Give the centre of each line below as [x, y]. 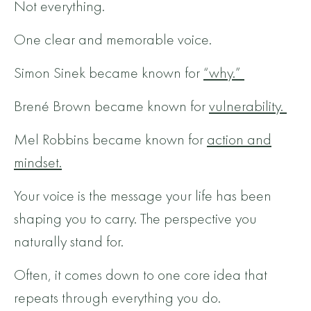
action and [239, 140]
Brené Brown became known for [111, 106]
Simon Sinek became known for [109, 73]
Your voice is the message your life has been [143, 196]
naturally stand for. [69, 242]
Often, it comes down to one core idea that [141, 275]
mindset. [38, 162]
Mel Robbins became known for [110, 140]
